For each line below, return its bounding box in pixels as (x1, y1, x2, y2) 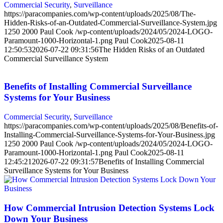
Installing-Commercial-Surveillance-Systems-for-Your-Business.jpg (4, 130, 215, 139)
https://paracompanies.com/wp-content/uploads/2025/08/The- (4, 9, 196, 18)
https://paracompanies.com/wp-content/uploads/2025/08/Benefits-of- (4, 121, 218, 130)
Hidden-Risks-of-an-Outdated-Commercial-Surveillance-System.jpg (4, 18, 217, 27)
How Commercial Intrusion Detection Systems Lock (4, 202, 215, 213)
